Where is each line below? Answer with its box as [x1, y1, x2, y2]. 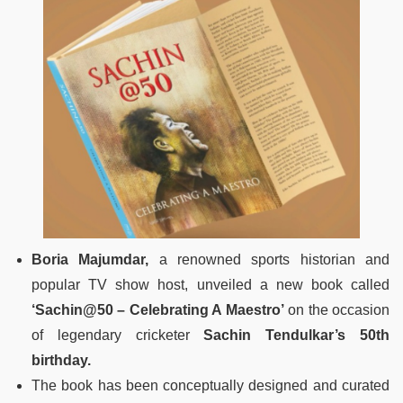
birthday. [31, 353, 91, 369]
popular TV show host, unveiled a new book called [31, 277, 390, 293]
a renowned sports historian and [148, 252, 390, 268]
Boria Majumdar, [31, 252, 149, 268]
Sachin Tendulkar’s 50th [203, 327, 390, 344]
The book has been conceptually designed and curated [31, 378, 390, 394]
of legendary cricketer [31, 327, 204, 344]
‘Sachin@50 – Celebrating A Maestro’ [31, 302, 284, 318]
